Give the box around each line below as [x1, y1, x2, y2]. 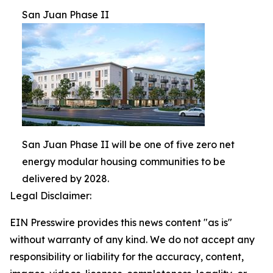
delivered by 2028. [22, 172, 109, 185]
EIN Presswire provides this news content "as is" [10, 216, 232, 229]
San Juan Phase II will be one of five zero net [22, 138, 235, 151]
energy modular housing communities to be [22, 155, 225, 168]
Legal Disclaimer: [10, 190, 91, 202]
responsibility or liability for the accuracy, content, [10, 250, 244, 263]
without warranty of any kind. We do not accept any [10, 233, 255, 246]
